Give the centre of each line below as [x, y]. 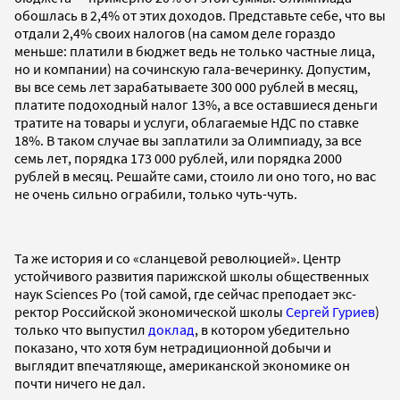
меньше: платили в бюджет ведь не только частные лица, [195, 50]
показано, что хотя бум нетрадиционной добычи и [173, 347]
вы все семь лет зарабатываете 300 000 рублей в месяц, [186, 86]
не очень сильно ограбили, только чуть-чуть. [156, 193]
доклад [171, 329]
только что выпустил [81, 329]
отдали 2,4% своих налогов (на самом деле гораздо [175, 33]
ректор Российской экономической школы [150, 311]
